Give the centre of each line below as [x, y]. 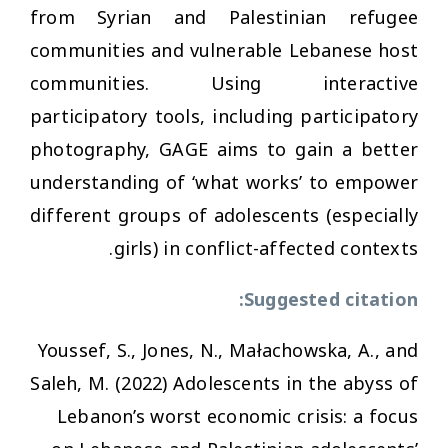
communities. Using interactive [224, 83]
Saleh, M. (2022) [101, 383]
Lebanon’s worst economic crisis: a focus [237, 416]
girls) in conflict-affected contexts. [265, 248]
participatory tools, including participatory [224, 116]
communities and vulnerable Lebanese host [224, 50]
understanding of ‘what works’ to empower [224, 182]
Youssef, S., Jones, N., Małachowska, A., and [227, 350]
